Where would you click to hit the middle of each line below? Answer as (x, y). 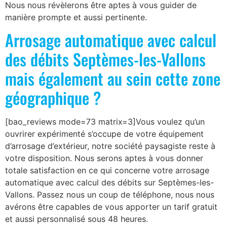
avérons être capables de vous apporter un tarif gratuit (111, 207)
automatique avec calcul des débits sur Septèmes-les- (109, 183)
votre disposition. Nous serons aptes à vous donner (104, 158)
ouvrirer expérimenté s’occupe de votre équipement (104, 134)
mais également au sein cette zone (113, 79)
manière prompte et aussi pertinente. (76, 17)
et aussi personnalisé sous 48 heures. (77, 219)
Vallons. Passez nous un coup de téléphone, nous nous (110, 195)
